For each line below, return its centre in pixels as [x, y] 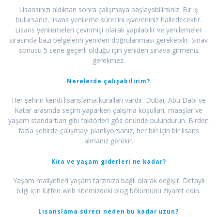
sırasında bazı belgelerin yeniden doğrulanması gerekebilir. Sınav [108, 40]
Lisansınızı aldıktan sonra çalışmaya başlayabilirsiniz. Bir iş [108, 10]
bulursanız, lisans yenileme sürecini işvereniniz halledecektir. [108, 20]
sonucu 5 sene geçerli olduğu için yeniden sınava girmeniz [108, 50]
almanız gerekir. [108, 141]
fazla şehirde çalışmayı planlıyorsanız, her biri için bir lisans [108, 131]
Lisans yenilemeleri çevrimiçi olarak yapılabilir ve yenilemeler [108, 30]
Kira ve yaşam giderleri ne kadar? [108, 162]
